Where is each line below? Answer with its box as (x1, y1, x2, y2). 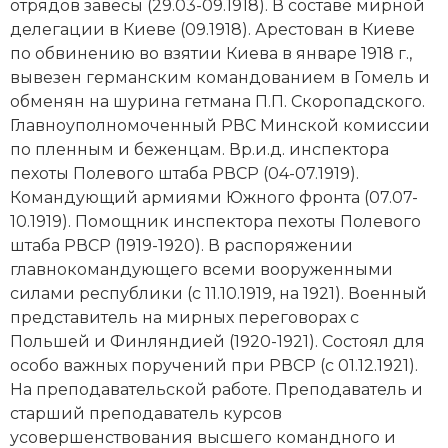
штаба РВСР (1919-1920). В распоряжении (10, 235, 353, 255)
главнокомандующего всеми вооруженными (10, 259, 393, 279)
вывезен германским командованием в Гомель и (10, 67, 430, 87)
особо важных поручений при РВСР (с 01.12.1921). (10, 355, 418, 375)
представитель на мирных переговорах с (10, 307, 359, 327)
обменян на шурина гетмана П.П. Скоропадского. (10, 91, 425, 111)
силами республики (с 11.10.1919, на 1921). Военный (10, 283, 427, 303)
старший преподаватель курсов (10, 403, 282, 423)
